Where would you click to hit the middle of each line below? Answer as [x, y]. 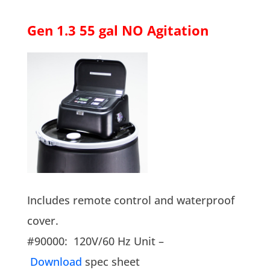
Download [56, 261]
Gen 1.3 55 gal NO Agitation [118, 30]
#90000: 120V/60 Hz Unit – [95, 241]
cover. [42, 220]
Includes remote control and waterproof [130, 200]
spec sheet [111, 261]
